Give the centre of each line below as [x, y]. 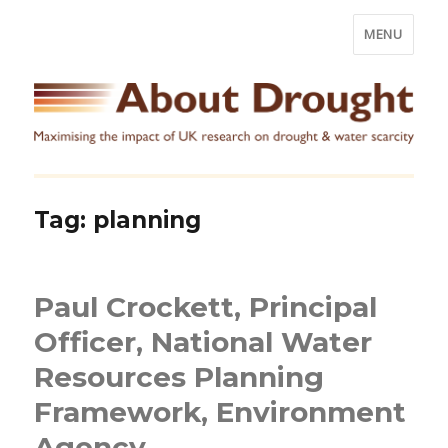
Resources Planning [179, 376]
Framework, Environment [220, 411]
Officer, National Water [203, 341]
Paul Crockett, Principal [206, 306]
